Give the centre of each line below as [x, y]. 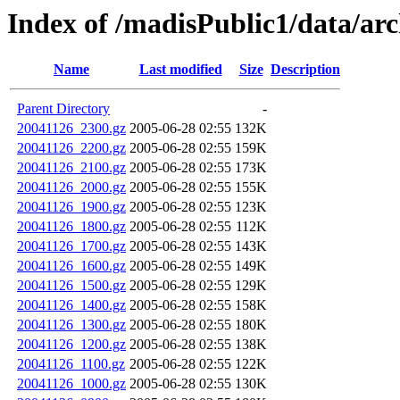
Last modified [180, 70]
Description [305, 70]
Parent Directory [63, 109]
